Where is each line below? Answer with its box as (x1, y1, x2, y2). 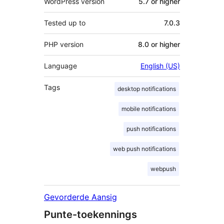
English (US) (140, 61, 180, 70)
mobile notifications (121, 105, 176, 113)
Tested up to (44, 18, 85, 27)
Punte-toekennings (44, 208, 137, 221)
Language (44, 61, 77, 70)
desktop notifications (117, 85, 176, 93)
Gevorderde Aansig (44, 192, 117, 202)
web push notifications (113, 145, 176, 153)
